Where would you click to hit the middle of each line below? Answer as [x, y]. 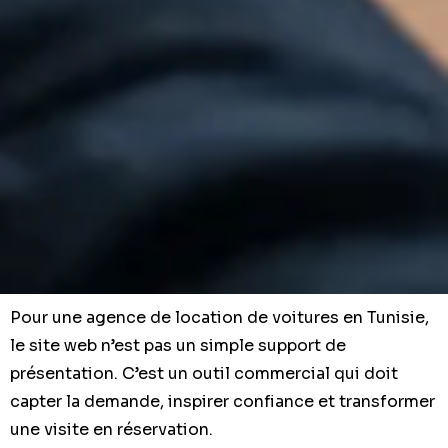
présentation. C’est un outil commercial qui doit [204, 373]
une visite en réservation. [111, 429]
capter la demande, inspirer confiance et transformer [222, 401]
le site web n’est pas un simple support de [178, 345]
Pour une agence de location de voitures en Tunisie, [219, 317]
